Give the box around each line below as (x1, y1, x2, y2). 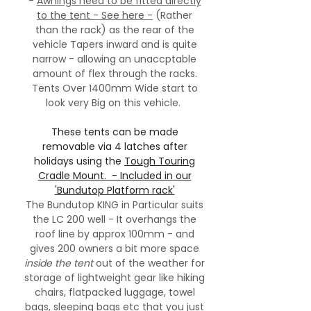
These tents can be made (51, 125, 178, 139)
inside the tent (24, 256, 96, 270)
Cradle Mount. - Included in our (37, 169, 192, 183)
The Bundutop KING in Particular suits (26, 198, 203, 212)
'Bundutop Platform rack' (54, 183, 175, 197)
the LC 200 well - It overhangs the (33, 212, 196, 226)
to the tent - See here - (37, 8, 153, 22)
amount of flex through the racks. (32, 67, 197, 81)
